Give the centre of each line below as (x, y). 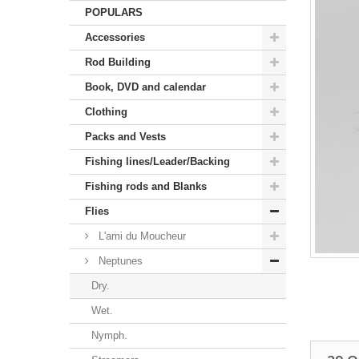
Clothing (106, 111)
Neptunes (119, 260)
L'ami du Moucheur (141, 236)
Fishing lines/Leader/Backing (157, 161)
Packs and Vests (125, 136)
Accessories (115, 37)
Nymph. (109, 335)
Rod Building (118, 62)
